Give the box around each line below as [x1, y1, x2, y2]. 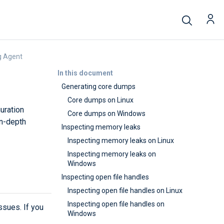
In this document [57, 69, 113, 77]
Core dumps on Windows [67, 109, 145, 117]
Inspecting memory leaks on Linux [67, 136, 174, 144]
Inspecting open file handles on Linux [67, 186, 182, 194]
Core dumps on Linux [67, 96, 133, 104]
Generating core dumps [61, 82, 135, 90]
